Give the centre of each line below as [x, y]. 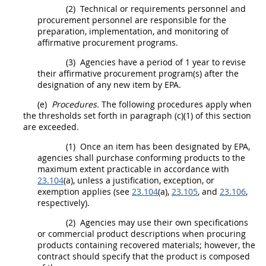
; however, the [227, 245]
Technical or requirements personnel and [162, 8]
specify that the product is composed [175, 256]
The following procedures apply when [175, 104]
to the [232, 157]
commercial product [88, 233]
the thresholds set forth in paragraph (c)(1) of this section [137, 115]
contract [55, 256]
